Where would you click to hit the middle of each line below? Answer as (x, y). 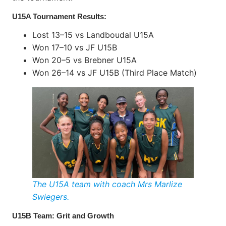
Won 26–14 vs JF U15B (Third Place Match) (115, 73)
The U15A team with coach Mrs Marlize (107, 184)
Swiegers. (51, 197)
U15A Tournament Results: (59, 17)
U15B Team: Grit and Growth (63, 216)
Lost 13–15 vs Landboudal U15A (93, 35)
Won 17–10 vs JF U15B (75, 48)
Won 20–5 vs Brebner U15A (84, 60)
